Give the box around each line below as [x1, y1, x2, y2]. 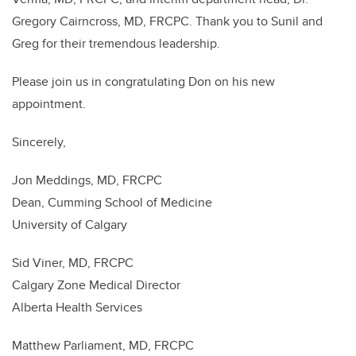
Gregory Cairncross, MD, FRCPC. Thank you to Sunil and [12, 12, 323, 31]
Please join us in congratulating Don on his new [12, 72, 275, 91]
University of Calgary [12, 215, 127, 234]
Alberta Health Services [12, 298, 142, 317]
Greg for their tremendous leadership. [12, 34, 226, 53]
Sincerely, [12, 133, 66, 152]
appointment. [12, 95, 86, 114]
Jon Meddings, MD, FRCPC [12, 171, 162, 190]
